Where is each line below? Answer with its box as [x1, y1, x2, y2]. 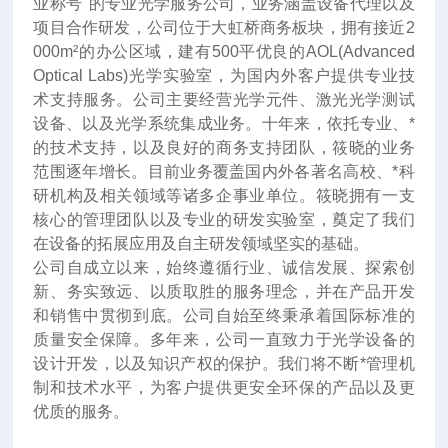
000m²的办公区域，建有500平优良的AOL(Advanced [33, 43, 415, 60]
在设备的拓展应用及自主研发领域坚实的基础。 [33, 235, 370, 252]
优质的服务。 [33, 403, 130, 420]
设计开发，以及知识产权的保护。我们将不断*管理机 [33, 355, 415, 372]
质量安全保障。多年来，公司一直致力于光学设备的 [33, 331, 415, 348]
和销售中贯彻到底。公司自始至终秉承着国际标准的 [33, 307, 415, 324]
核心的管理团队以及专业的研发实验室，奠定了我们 [33, 211, 415, 228]
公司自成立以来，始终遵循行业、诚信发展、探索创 [33, 259, 415, 276]
